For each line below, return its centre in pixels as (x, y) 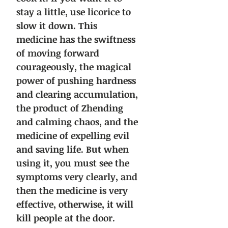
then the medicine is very (72, 191)
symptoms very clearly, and (77, 177)
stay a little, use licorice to (74, 12)
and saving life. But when (73, 149)
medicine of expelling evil (73, 136)
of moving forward (58, 53)
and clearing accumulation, (77, 94)
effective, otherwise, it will (75, 204)
